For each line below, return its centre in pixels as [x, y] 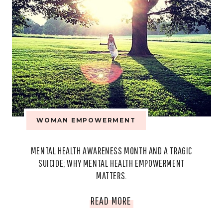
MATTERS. [111, 176]
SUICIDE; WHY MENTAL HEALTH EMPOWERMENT [111, 163]
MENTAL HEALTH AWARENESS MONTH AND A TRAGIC [111, 151]
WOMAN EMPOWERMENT [86, 120]
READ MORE [111, 201]
